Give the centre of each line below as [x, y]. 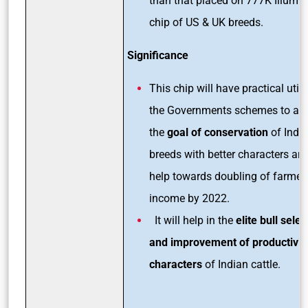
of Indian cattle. [241, 264]
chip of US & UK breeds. [208, 22]
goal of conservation [218, 132]
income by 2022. [189, 198]
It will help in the [192, 220]
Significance [159, 55]
